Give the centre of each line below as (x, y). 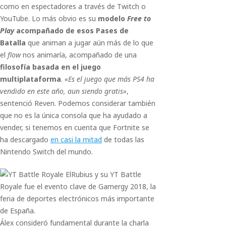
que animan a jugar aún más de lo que (90, 43)
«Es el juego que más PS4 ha (109, 79)
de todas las (123, 139)
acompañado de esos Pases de (71, 31)
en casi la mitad (76, 139)
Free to (139, 18)
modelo (112, 18)
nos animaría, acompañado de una (79, 55)
